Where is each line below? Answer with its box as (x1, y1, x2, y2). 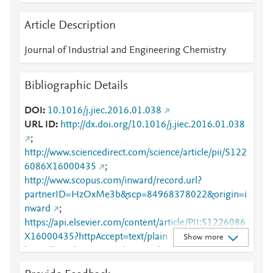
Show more (183, 233, 223, 242)
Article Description (24, 19, 116, 32)
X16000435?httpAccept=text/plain (24, 232, 168, 242)
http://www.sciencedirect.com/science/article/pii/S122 (24, 148, 247, 158)
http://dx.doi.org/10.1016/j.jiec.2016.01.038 (60, 120, 245, 130)
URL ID (24, 120, 55, 130)
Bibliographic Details (24, 80, 128, 92)
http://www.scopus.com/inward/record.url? (24, 176, 202, 186)
